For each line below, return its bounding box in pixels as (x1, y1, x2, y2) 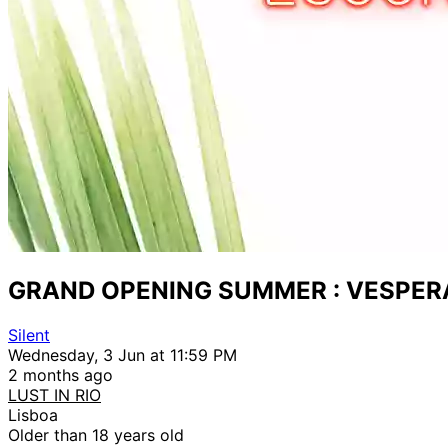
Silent (8, 324, 50, 345)
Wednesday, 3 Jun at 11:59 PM (8, 344, 237, 365)
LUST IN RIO (8, 384, 101, 405)
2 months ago (8, 364, 113, 385)
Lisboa (8, 404, 58, 425)
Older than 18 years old (8, 424, 184, 445)
